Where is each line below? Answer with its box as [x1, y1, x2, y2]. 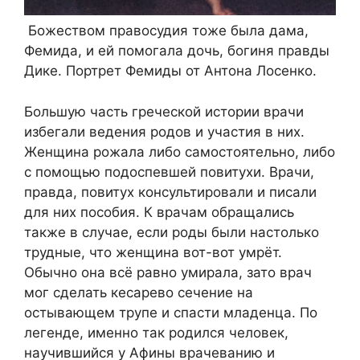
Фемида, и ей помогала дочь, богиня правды [24, 43, 329, 59]
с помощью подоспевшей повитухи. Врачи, [24, 163, 314, 180]
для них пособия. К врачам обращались [24, 203, 294, 220]
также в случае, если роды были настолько [24, 223, 319, 240]
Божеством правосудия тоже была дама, [24, 22, 309, 39]
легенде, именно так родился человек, [24, 324, 288, 341]
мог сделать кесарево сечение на [24, 284, 253, 301]
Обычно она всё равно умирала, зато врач [24, 264, 312, 280]
